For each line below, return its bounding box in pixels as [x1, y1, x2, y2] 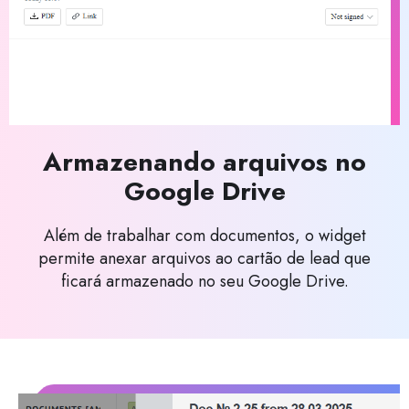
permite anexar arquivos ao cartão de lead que [38, 246, 371, 270]
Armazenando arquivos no [43, 142, 366, 181]
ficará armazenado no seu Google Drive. [60, 268, 349, 293]
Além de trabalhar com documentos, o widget [43, 223, 366, 247]
